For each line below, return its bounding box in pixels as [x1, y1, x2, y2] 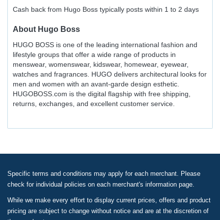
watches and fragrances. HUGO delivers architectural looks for [13, 70, 207, 78]
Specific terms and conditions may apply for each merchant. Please [7, 170, 200, 177]
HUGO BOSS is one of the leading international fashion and [13, 41, 197, 49]
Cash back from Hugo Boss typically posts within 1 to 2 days [13, 5, 199, 13]
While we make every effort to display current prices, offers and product [7, 196, 211, 204]
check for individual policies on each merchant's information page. [7, 181, 194, 188]
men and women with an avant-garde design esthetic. [13, 80, 179, 88]
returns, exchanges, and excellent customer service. [13, 100, 175, 108]
